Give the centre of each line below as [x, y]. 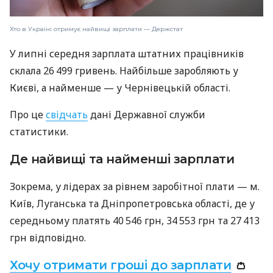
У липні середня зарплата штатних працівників [127, 53]
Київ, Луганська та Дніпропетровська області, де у [132, 203]
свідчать [67, 114]
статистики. [39, 131]
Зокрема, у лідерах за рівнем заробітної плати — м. [135, 186]
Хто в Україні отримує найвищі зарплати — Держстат [96, 29]
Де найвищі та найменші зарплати [122, 159]
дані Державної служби [147, 114]
